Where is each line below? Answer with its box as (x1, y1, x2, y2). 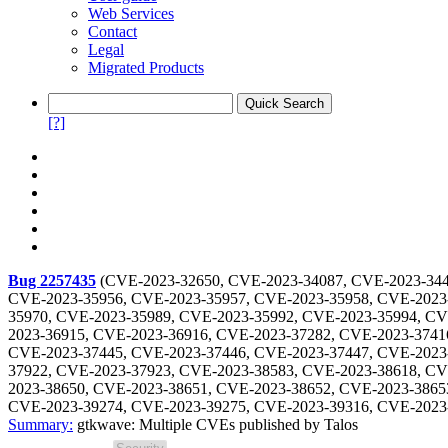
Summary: (8, 416, 73, 433)
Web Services (88, 5, 174, 22)
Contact (88, 23, 137, 40)
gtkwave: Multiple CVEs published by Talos (77, 416, 358, 433)
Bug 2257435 (8, 272, 96, 289)
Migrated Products (88, 59, 204, 76)
